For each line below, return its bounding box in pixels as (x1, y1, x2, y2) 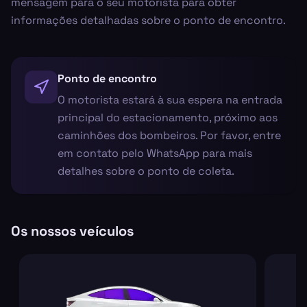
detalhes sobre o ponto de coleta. (58, 163, 234, 178)
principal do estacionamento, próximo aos (58, 110, 278, 125)
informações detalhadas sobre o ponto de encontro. (11, 12, 286, 27)
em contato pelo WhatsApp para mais (58, 145, 252, 160)
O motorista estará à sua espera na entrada (58, 92, 282, 107)
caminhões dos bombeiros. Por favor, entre (58, 127, 281, 143)
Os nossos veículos (11, 221, 134, 240)
